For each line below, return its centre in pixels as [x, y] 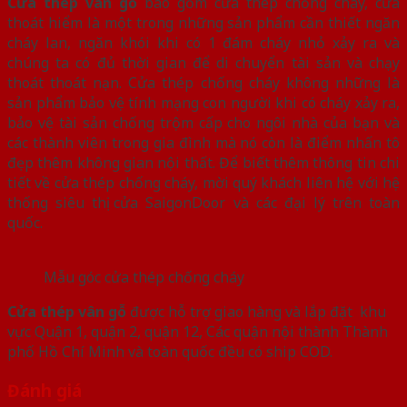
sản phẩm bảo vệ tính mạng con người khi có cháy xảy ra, [203, 102]
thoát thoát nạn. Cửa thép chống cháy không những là [203, 82]
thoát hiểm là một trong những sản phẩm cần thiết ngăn [203, 22]
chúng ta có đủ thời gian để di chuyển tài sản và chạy [203, 62]
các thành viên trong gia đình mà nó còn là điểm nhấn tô [203, 142]
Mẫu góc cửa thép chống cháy [144, 277]
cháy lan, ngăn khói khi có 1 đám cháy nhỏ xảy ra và [203, 42]
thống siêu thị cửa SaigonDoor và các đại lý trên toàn [203, 202]
